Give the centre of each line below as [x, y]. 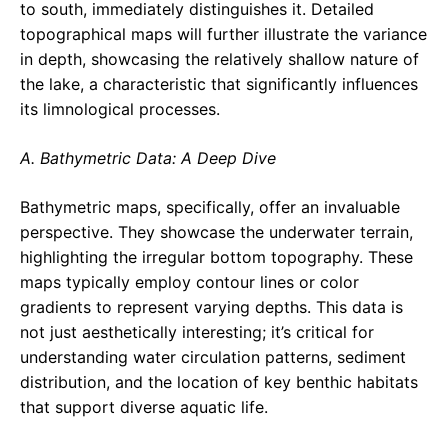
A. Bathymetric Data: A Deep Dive [148, 158]
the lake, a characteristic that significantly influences [219, 84]
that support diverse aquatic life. [144, 407]
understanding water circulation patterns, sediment [213, 357]
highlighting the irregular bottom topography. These [216, 257]
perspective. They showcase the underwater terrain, [216, 232]
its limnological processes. [120, 109]
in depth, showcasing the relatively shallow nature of [219, 59]
